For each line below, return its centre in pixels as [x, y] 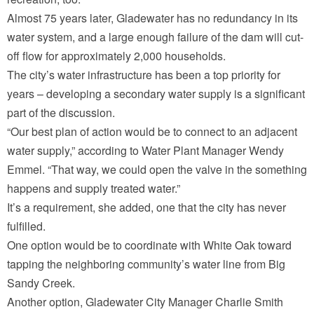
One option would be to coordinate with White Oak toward [149, 245]
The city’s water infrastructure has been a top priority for [144, 75]
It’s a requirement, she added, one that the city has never [146, 207]
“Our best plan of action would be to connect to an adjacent [152, 132]
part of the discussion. [61, 113]
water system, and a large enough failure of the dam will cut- [155, 37]
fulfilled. [26, 226]
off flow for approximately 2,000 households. [116, 56]
